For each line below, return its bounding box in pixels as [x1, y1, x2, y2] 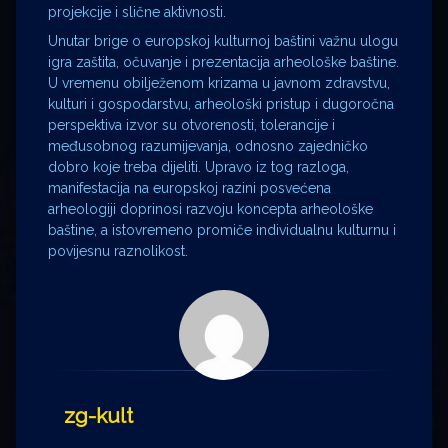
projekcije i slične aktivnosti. [48, 3, 226, 20]
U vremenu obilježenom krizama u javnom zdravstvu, [48, 74, 390, 91]
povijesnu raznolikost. [48, 242, 188, 259]
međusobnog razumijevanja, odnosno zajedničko [48, 137, 368, 154]
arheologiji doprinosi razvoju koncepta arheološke [48, 200, 373, 217]
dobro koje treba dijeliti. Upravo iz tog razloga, [48, 158, 349, 175]
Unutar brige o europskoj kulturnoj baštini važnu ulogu [48, 32, 398, 49]
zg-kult [64, 402, 133, 428]
